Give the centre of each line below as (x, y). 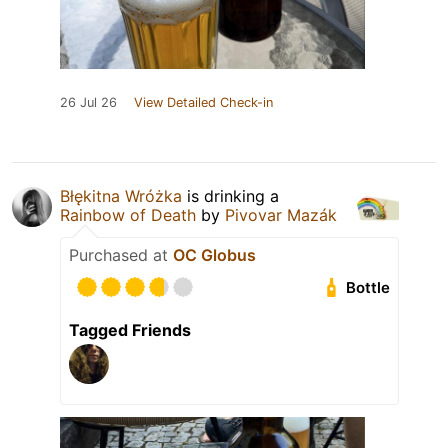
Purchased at (121, 255)
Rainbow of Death (128, 215)
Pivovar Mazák (281, 215)
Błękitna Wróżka (121, 196)
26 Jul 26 (88, 103)
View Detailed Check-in (203, 103)
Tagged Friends (130, 330)
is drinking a (230, 196)
